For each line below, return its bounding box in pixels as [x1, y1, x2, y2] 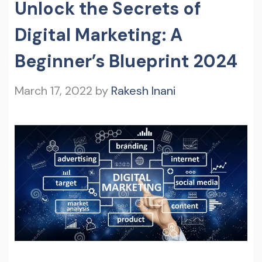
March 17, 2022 [15, 82, 92, 98]
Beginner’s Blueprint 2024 [15, 49, 237, 73]
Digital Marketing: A [15, 23, 182, 46]
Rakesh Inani [111, 82, 175, 98]
